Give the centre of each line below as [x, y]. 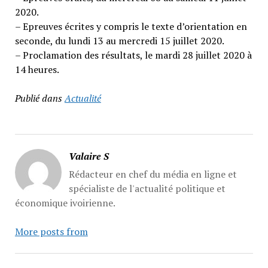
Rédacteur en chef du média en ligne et [153, 174]
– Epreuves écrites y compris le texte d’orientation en [131, 26]
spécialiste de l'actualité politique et [147, 188]
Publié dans [38, 98]
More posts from [51, 231]
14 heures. [37, 69]
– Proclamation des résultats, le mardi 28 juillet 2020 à [133, 55]
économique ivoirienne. [65, 202]
